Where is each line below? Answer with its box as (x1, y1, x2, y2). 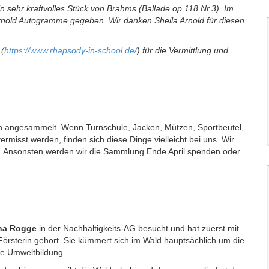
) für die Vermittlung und (137, 46, 228, 56)
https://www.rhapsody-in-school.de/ (4, 46, 137, 56)
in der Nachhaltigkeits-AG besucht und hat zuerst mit (37, 223, 239, 234)
